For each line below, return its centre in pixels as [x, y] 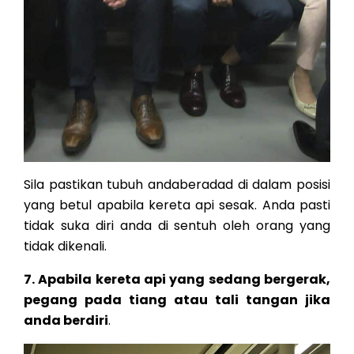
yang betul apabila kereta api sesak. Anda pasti [177, 205]
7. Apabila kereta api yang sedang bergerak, [177, 279]
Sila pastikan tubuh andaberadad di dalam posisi [177, 184]
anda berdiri [66, 320]
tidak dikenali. [65, 246]
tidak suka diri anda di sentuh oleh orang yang [177, 225]
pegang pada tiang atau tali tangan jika [177, 299]
